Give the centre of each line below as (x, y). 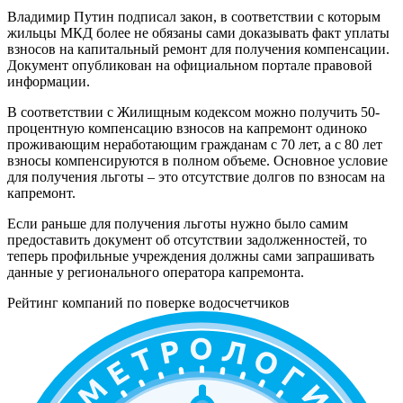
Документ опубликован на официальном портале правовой (190, 65)
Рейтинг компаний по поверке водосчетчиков (148, 302)
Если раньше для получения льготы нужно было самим (178, 223)
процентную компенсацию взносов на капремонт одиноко (187, 128)
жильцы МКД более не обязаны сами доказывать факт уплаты (198, 32)
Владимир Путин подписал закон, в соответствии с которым (194, 16)
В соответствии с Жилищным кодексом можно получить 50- (193, 112)
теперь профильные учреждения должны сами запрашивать (191, 255)
